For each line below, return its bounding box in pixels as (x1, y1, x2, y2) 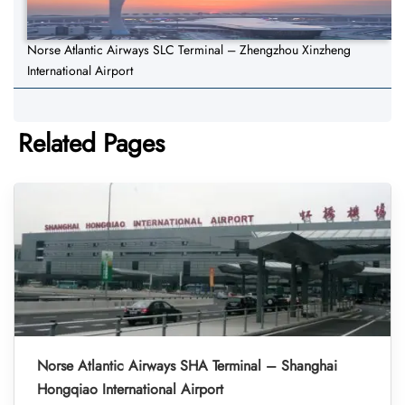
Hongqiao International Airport (37, 379, 223, 400)
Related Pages (18, 125, 165, 163)
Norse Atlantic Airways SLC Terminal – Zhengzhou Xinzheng (27, 41, 351, 60)
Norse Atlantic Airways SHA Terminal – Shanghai (37, 355, 337, 377)
